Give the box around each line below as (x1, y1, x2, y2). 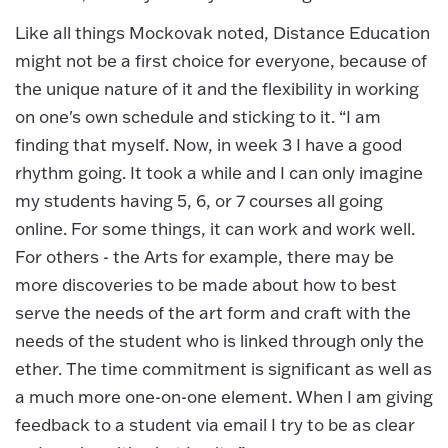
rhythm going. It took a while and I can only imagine (15, 162, 423, 184)
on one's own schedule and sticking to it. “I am (15, 106, 381, 128)
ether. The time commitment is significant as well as (15, 358, 432, 380)
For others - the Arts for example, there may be (15, 246, 394, 268)
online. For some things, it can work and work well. (15, 218, 415, 240)
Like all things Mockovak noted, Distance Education (15, 22, 430, 44)
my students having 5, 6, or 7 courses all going (15, 190, 383, 212)
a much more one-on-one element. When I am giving (15, 386, 433, 408)
